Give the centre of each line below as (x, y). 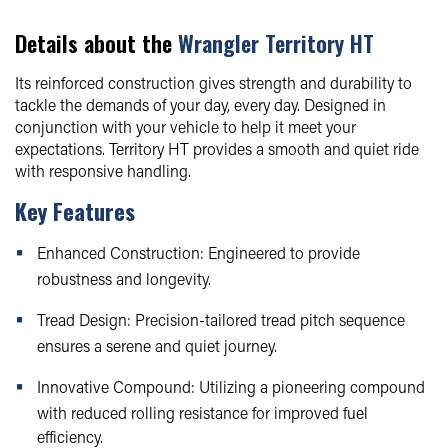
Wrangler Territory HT (276, 42)
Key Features (75, 210)
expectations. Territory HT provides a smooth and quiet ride (217, 148)
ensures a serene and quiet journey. (157, 345)
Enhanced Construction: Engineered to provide (198, 252)
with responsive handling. (103, 170)
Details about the (96, 42)
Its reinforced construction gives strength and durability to (213, 82)
